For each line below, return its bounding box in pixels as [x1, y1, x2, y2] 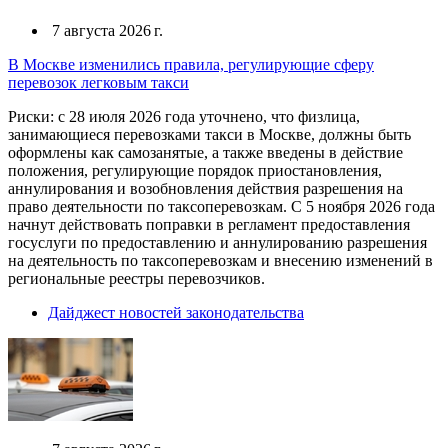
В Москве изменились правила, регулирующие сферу [8, 56, 374, 73]
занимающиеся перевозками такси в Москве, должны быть [8, 126, 411, 143]
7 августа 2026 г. [48, 22, 163, 39]
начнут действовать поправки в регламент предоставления [8, 216, 410, 233]
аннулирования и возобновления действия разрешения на [8, 180, 403, 197]
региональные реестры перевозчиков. [8, 270, 265, 287]
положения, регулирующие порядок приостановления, [8, 162, 382, 179]
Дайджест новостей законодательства [48, 304, 304, 321]
